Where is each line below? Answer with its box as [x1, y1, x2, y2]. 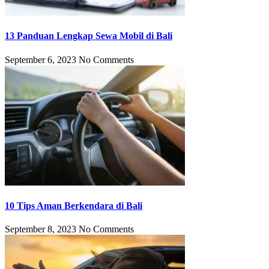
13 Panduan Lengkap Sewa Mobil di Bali [5, 31, 172, 41]
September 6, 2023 [5, 54, 79, 65]
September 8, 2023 [5, 224, 79, 235]
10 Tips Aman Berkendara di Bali [5, 200, 142, 211]
